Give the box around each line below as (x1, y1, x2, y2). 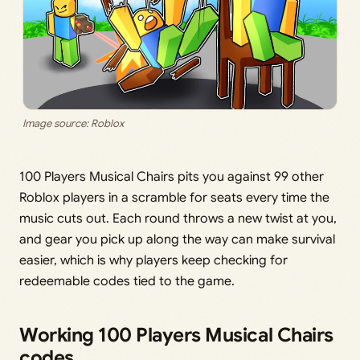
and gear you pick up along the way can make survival (19, 231, 335, 248)
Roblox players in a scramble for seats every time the (19, 190, 329, 207)
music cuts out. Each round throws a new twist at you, (19, 211, 337, 227)
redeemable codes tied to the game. (19, 273, 235, 290)
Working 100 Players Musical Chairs (19, 323, 333, 348)
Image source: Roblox (22, 117, 124, 131)
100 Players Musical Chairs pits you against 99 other (19, 169, 324, 186)
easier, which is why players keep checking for (19, 252, 288, 269)
